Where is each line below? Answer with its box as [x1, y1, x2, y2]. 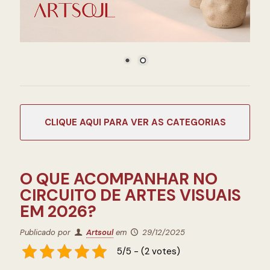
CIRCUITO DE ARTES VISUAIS [20, 184, 241, 206]
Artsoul [86, 227, 114, 237]
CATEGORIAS [166, 116, 226, 128]
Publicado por [20, 227, 73, 237]
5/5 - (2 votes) [116, 245, 180, 257]
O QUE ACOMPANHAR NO [20, 168, 218, 189]
